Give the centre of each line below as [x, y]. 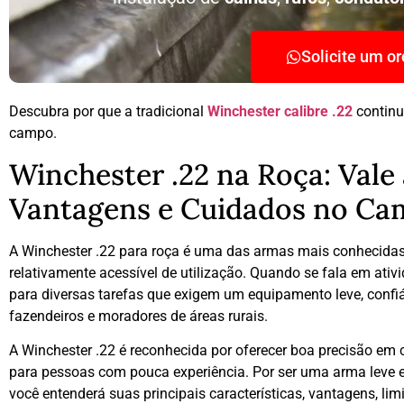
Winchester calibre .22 [280, 112]
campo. [33, 133]
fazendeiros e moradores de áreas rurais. [138, 316]
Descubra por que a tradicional [108, 112]
